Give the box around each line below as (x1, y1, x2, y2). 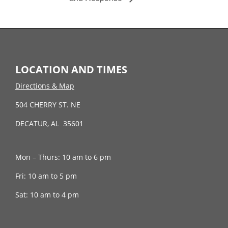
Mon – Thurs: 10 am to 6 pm (15, 152, 111, 162)
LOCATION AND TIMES (15, 63, 127, 77)
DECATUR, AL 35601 (15, 119, 83, 129)
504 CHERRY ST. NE (15, 100, 80, 110)
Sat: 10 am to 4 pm (15, 190, 79, 200)
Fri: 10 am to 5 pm (15, 171, 77, 181)
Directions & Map (15, 81, 74, 91)
